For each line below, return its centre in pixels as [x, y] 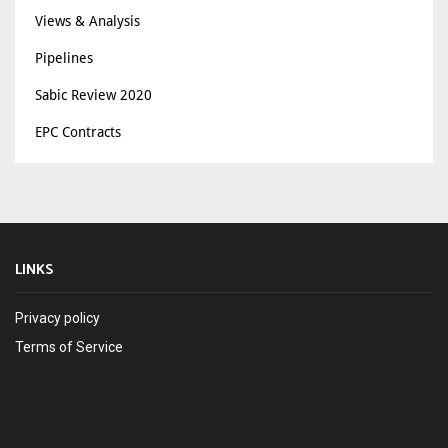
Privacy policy [57, 318]
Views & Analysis [87, 21]
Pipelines [64, 58]
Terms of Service [69, 347]
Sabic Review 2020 [93, 95]
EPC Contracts [78, 132]
